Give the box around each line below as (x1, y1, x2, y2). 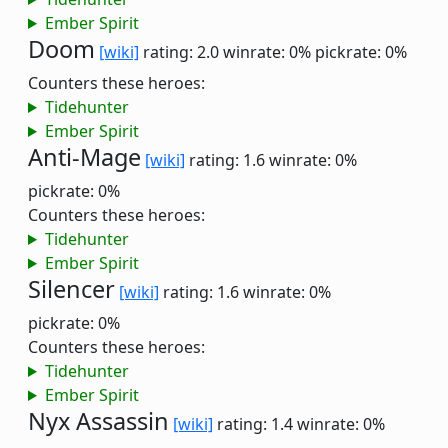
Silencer (28, 273, 115, 305)
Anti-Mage (28, 141, 141, 173)
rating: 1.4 (213, 413, 297, 435)
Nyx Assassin (28, 405, 169, 437)
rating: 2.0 (139, 41, 223, 63)
